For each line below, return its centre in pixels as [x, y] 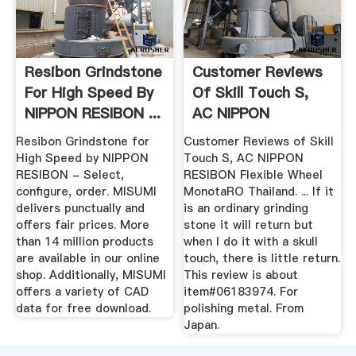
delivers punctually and [80, 208]
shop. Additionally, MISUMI [91, 275]
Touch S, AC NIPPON [244, 158]
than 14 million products [84, 241]
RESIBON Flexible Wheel [253, 174]
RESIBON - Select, [70, 174]
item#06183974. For [241, 291]
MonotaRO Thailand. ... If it [259, 191]
